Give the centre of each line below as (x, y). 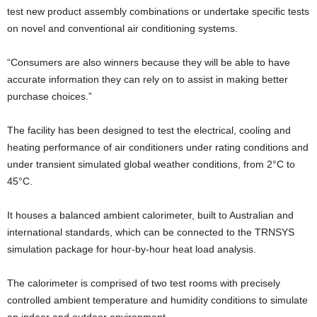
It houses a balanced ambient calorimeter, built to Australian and (150, 215)
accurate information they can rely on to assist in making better (148, 79)
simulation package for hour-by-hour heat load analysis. (132, 249)
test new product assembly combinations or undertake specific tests (158, 11)
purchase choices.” (50, 96)
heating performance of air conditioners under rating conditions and (158, 147)
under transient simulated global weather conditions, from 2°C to (151, 164)
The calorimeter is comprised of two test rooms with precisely (144, 283)
